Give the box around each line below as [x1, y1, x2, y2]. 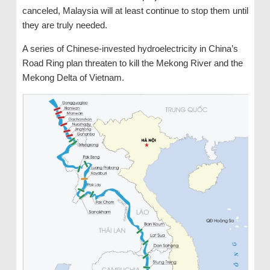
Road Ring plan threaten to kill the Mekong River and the [22, 57, 243, 68]
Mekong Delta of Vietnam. [22, 72, 124, 83]
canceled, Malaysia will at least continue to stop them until [22, 5, 248, 16]
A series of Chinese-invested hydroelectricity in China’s [22, 43, 238, 54]
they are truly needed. [22, 19, 107, 30]
